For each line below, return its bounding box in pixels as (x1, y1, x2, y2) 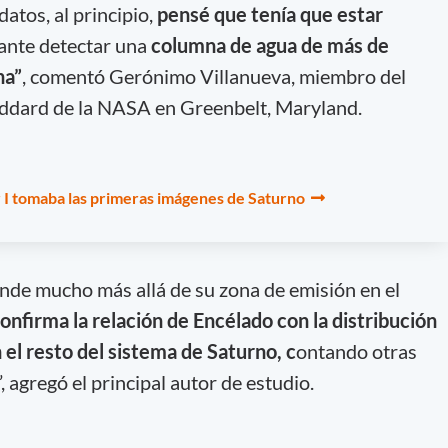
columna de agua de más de (150, 32, 389, 57)
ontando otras (295, 338, 417, 363)
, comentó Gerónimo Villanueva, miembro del (21, 63, 406, 88)
